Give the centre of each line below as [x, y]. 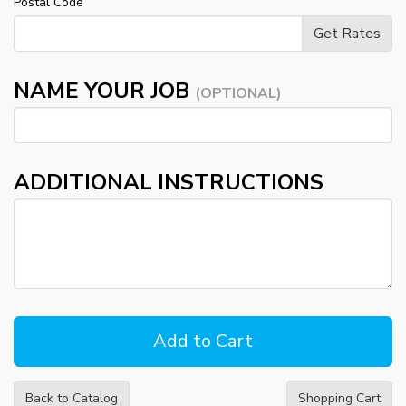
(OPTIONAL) [238, 94]
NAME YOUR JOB [104, 91]
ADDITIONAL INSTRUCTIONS [169, 183]
